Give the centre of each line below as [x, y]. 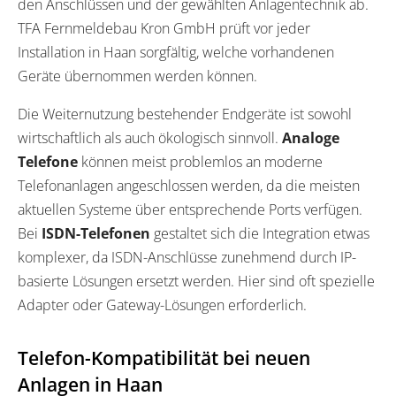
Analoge [311, 137]
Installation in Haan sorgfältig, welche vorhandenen [176, 52]
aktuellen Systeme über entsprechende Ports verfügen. [190, 209]
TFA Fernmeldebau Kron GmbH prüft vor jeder [164, 28]
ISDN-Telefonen [96, 233]
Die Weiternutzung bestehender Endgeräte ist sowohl [185, 114]
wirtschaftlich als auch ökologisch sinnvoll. [150, 137]
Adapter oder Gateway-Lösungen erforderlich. [162, 305]
